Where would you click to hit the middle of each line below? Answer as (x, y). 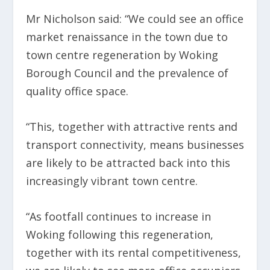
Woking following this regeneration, (119, 235)
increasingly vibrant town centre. (111, 181)
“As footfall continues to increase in (118, 217)
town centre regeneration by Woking (122, 55)
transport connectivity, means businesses (135, 145)
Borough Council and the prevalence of (127, 73)
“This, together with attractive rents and (131, 127)
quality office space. (78, 91)
